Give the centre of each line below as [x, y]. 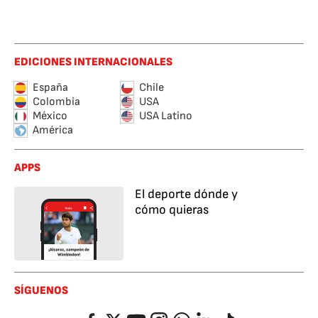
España [50, 88]
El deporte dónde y [186, 194]
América [53, 130]
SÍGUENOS [41, 291]
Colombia [56, 102]
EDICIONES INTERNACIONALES [93, 62]
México [50, 116]
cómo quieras [172, 210]
